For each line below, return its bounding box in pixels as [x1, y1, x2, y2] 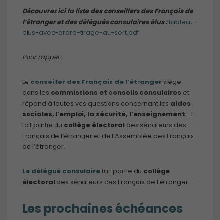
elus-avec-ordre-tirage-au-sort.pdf [22, 27, 139, 37]
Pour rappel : [22, 52, 62, 62]
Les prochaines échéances [22, 200, 183, 217]
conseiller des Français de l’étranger [30, 77, 162, 86]
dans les [22, 87, 51, 97]
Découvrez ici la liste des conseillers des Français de [22, 6, 193, 16]
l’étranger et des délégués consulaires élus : [22, 17, 167, 27]
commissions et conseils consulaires [51, 87, 181, 97]
